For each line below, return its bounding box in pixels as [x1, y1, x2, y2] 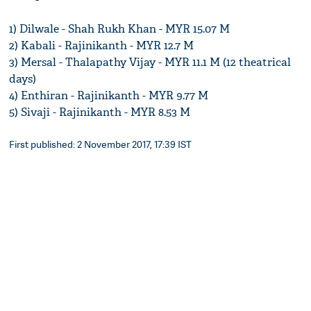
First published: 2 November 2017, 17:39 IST [9, 137, 192, 151]
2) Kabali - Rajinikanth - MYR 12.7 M [9, 38, 194, 53]
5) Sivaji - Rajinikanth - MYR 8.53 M [9, 105, 191, 120]
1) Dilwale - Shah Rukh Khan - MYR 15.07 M [9, 22, 230, 37]
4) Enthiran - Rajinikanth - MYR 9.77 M [9, 88, 209, 103]
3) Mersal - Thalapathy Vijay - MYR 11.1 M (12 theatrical [9, 55, 292, 70]
